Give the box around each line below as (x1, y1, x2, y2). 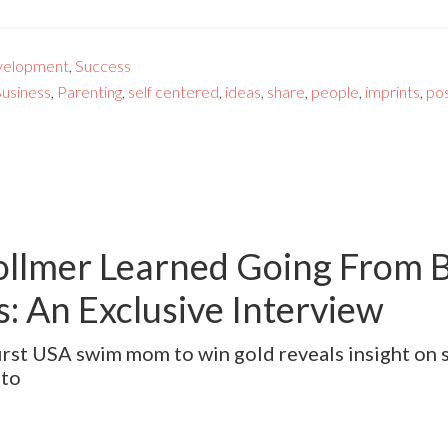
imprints (365, 81, 420, 101)
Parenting (57, 81, 122, 101)
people (311, 81, 359, 101)
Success (75, 55, 131, 75)
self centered (128, 81, 219, 101)
